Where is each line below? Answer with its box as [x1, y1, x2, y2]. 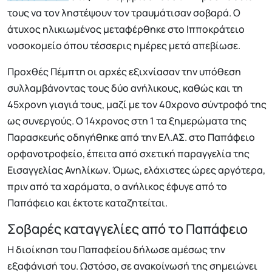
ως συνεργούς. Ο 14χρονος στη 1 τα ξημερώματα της [7, 114, 246, 128]
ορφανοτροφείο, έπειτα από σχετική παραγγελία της [7, 147, 250, 161]
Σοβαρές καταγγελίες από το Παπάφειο [7, 220, 248, 239]
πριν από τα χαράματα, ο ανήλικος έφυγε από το [7, 180, 227, 194]
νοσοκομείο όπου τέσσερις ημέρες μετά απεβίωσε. [7, 39, 240, 53]
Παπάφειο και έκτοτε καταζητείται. [7, 196, 168, 210]
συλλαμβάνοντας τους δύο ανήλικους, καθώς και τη [7, 81, 243, 95]
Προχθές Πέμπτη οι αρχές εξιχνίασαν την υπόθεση [7, 65, 241, 79]
